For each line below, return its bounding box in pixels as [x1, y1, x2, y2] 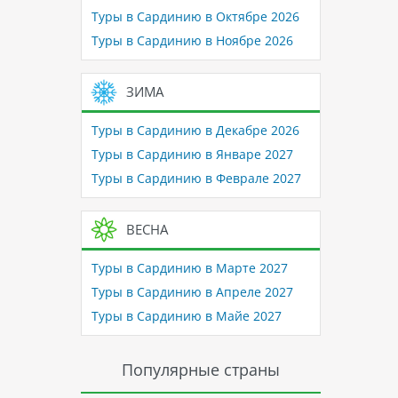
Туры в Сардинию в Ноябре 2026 [91, 32, 293, 50]
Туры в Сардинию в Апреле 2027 [91, 283, 293, 301]
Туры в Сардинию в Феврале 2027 [91, 170, 301, 187]
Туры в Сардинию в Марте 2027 [91, 259, 288, 277]
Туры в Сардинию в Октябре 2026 [91, 8, 299, 26]
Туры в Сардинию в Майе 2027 [91, 307, 282, 325]
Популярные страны [122, 358, 280, 380]
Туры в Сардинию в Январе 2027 [91, 146, 293, 163]
